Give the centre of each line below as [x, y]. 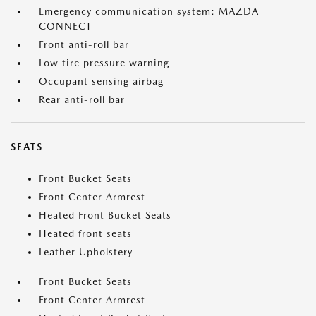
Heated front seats [85, 233]
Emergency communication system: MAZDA [149, 11]
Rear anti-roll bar [82, 99]
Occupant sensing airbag [101, 81]
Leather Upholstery [86, 252]
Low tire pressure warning [104, 63]
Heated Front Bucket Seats [105, 215]
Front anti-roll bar [84, 44]
